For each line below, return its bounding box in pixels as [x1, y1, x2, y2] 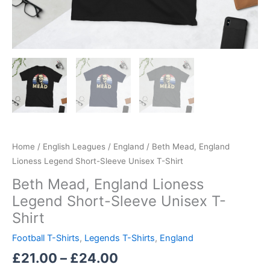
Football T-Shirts [12, 232, 80, 243]
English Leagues [43, 141, 105, 151]
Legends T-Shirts [84, 232, 155, 243]
